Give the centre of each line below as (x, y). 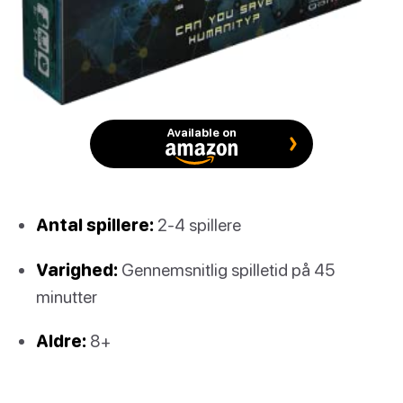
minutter (67, 296)
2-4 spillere (197, 225)
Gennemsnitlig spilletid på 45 (226, 269)
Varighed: (77, 269)
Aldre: (61, 340)
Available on (201, 133)
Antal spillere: (95, 225)
